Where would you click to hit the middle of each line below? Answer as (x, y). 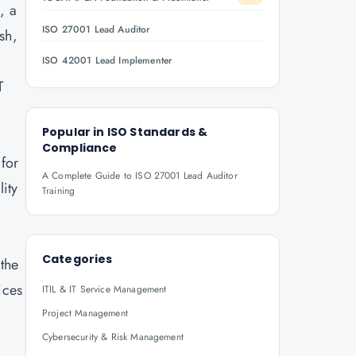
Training (59, 191)
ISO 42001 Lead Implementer (107, 60)
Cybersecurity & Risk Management (113, 337)
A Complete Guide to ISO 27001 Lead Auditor (140, 176)
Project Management (85, 313)
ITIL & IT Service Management (104, 289)
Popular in (75, 132)
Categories (77, 259)
